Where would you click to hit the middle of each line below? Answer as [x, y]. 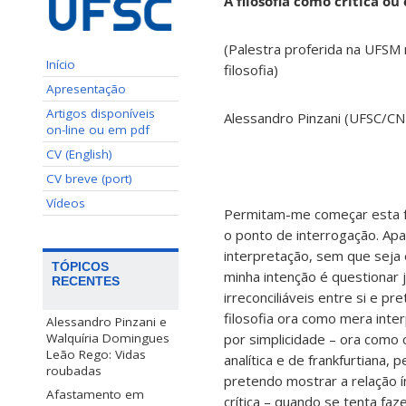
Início [61, 64]
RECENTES [86, 280]
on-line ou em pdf [98, 129]
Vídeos [66, 203]
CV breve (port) [89, 178]
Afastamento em [95, 394]
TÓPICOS [80, 266]
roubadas [74, 370]
